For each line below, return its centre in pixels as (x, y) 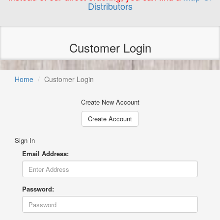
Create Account (110, 119)
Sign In (25, 140)
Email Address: (45, 153)
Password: (38, 189)
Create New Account (110, 102)
